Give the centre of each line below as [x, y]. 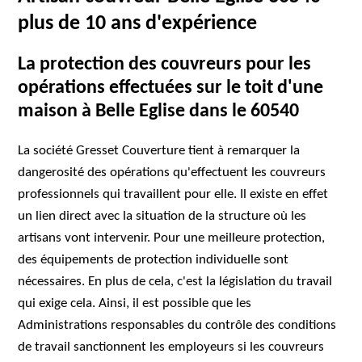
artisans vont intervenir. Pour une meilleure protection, [172, 238]
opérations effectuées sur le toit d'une [171, 88]
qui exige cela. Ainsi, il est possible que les [135, 303]
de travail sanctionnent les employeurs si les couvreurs [171, 347]
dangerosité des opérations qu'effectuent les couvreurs [172, 173]
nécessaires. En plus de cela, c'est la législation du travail [175, 282]
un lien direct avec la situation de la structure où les [162, 216]
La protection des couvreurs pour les [165, 65]
